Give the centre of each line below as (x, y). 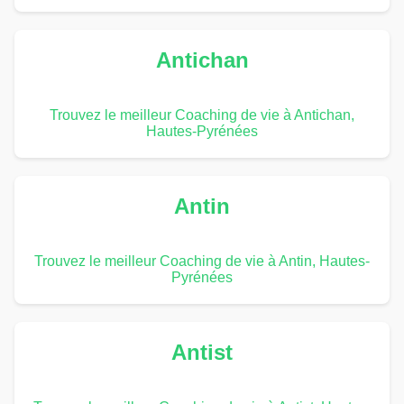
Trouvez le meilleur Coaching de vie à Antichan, (202, 115)
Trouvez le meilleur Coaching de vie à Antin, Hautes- (202, 261)
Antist (202, 352)
